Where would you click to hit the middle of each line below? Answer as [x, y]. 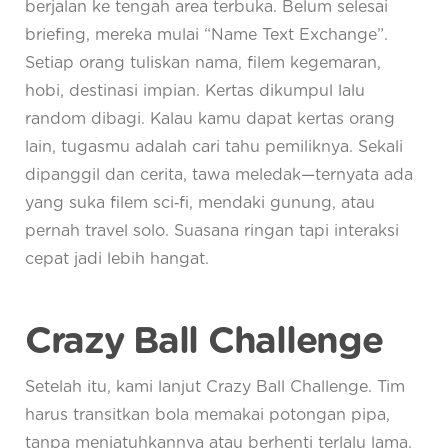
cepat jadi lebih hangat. [117, 259]
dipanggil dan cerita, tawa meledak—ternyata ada [219, 175]
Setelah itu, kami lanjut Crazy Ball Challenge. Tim [215, 387]
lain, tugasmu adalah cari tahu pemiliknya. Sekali [214, 147]
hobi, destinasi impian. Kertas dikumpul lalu [195, 91]
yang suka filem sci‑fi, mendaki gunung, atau [200, 203]
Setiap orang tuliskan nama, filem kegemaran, [203, 63]
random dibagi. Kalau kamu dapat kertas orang [210, 119]
